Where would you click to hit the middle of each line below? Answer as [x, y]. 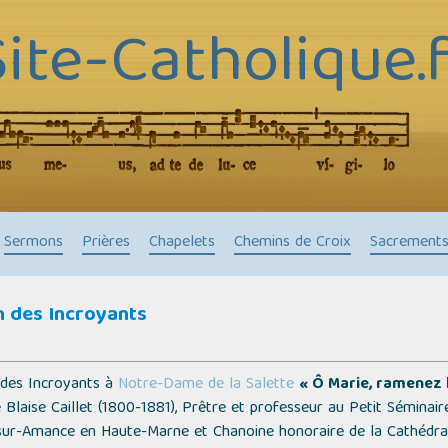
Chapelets [181, 243]
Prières [105, 243]
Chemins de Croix [292, 243]
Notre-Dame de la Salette [205, 385]
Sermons [33, 243]
